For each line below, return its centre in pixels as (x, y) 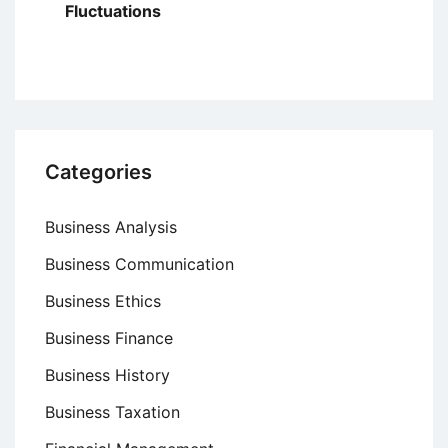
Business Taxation (112, 412)
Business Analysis (111, 227)
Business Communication (139, 264)
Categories (98, 172)
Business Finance (109, 338)
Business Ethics (103, 301)
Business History (107, 375)
